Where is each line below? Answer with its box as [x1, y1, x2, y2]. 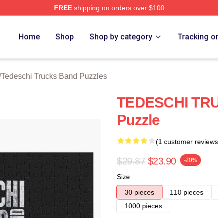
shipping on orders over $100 [72, 4, 164, 12]
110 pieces [170, 188, 203, 196]
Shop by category [90, 32, 153, 41]
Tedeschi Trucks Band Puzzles [1, 72, 107, 80]
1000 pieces [125, 202, 162, 210]
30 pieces [125, 188, 154, 196]
